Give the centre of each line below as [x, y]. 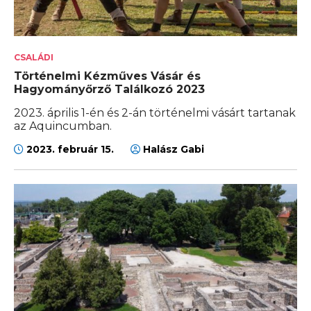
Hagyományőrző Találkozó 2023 [109, 89]
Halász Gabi [172, 149]
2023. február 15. [70, 149]
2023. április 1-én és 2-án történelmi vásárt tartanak [155, 112]
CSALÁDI [34, 57]
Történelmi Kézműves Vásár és [107, 76]
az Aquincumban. [63, 126]
